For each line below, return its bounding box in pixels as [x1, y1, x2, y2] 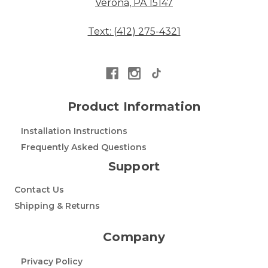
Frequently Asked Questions [20, 141, 147, 153]
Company [103, 229, 165, 244]
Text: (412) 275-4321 [87, 26, 181, 37]
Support [108, 159, 160, 173]
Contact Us [14, 184, 64, 195]
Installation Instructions [20, 125, 127, 136]
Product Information [67, 99, 201, 114]
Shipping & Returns [14, 200, 100, 211]
